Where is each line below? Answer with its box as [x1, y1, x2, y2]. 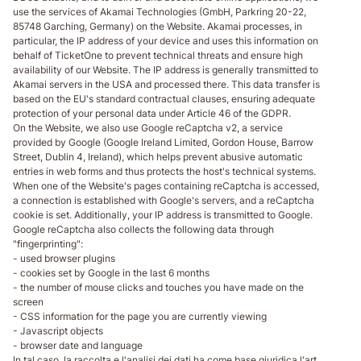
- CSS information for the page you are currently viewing [13, 309, 267, 322]
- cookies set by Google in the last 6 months [13, 266, 210, 279]
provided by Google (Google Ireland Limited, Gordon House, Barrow [13, 135, 313, 148]
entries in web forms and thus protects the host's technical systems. [13, 164, 316, 177]
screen [13, 295, 44, 308]
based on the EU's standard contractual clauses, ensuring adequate [13, 92, 315, 105]
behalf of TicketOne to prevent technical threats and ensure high [13, 48, 303, 61]
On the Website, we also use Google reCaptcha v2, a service [13, 121, 283, 134]
